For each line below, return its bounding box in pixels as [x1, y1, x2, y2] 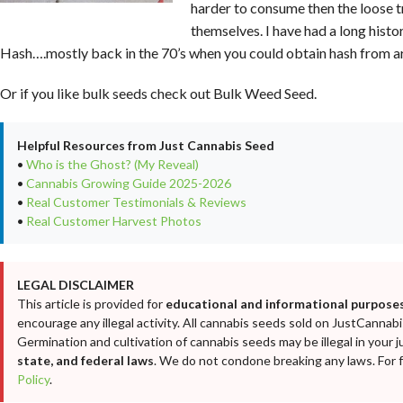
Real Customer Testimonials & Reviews [26, 194, 246, 210]
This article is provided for [17, 296, 166, 312]
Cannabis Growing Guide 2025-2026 [26, 175, 231, 192]
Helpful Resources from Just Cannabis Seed [17, 138, 274, 154]
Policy [17, 372, 49, 388]
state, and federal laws [17, 353, 154, 369]
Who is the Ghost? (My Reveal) [26, 157, 199, 173]
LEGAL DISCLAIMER [17, 277, 134, 293]
